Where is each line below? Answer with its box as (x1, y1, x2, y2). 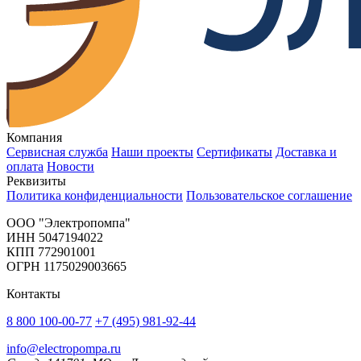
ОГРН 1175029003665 (6, 259, 127, 273)
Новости (47, 159, 94, 173)
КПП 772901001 (6, 244, 96, 259)
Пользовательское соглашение (186, 188, 352, 202)
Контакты (6, 286, 60, 301)
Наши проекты (111, 144, 193, 159)
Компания (6, 130, 62, 144)
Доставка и (276, 144, 337, 159)
